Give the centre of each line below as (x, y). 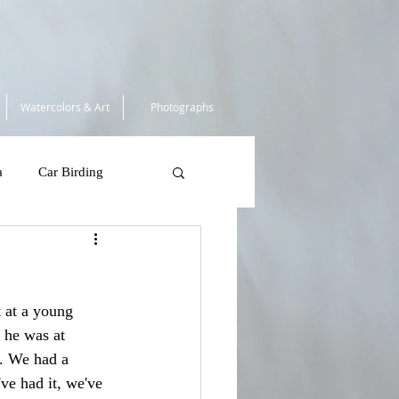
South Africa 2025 (77, 243)
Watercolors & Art (65, 107)
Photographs (182, 107)
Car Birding (71, 171)
